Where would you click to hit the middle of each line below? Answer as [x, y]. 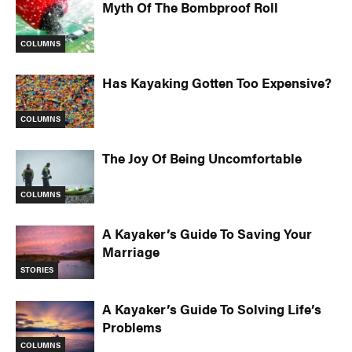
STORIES [37, 270]
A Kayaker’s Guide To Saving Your [207, 233]
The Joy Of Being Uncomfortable [202, 158]
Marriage [131, 251]
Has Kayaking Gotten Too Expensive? [217, 82]
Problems [132, 326]
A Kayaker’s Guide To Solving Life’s [212, 308]
